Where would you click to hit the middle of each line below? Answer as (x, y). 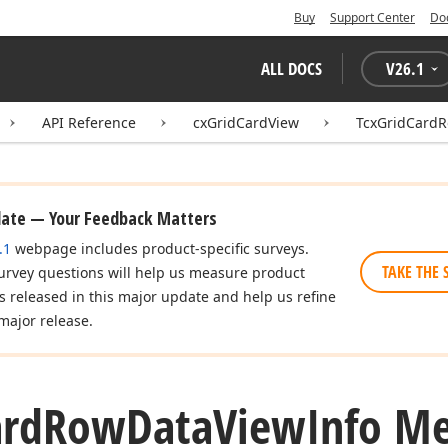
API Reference (89, 122)
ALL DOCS (291, 68)
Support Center (372, 17)
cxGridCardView (246, 122)
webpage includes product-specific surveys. (160, 248)
